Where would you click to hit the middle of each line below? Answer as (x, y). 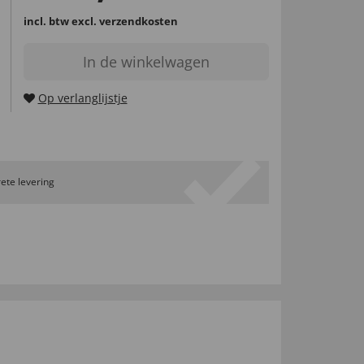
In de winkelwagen (146, 61)
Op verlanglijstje (82, 97)
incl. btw (47, 21)
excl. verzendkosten (124, 21)
